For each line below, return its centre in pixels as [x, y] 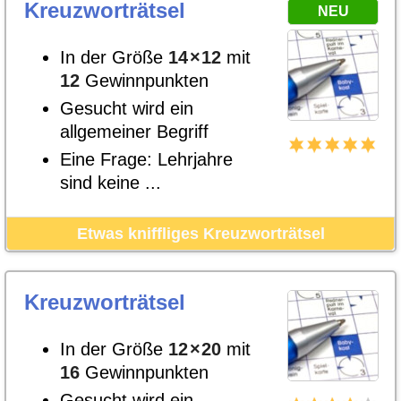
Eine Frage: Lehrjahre [146, 159]
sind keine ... [111, 183]
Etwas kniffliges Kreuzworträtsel [200, 234]
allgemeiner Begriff [134, 132]
